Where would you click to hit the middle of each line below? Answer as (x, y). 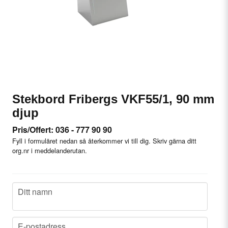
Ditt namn (35, 192)
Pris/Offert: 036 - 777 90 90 (62, 130)
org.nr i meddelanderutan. (50, 150)
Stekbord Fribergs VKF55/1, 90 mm (113, 99)
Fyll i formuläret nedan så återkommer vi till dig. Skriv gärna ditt (104, 141)
